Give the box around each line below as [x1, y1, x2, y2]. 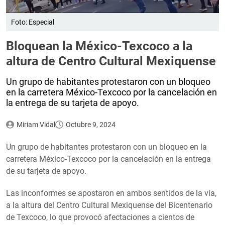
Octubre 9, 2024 [65, 121, 116, 129]
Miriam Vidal [16, 121, 55, 129]
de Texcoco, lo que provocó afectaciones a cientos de [6, 212, 194, 222]
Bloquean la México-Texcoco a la [6, 39, 192, 54]
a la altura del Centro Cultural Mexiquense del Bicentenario [6, 200, 212, 210]
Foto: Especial [11, 18, 54, 27]
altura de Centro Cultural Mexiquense [6, 54, 216, 69]
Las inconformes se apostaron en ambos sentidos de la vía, [6, 188, 216, 198]
